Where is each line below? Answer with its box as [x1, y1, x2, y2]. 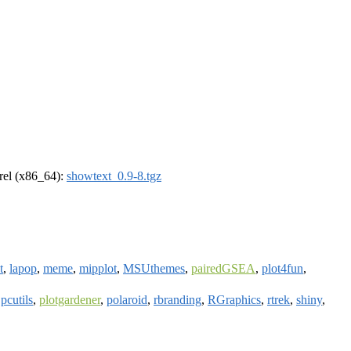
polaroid [107, 292, 147, 306]
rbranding [154, 292, 201, 306]
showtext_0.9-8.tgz [67, 169, 161, 183]
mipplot [79, 261, 117, 275]
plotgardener [39, 292, 100, 306]
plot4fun [262, 261, 303, 275]
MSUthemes [123, 261, 185, 275]
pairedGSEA [191, 261, 255, 275]
